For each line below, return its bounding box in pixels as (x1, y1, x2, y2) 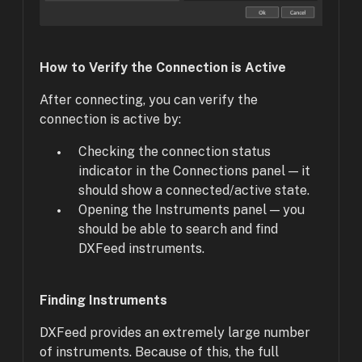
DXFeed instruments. (78, 241, 204, 257)
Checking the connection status (78, 144, 271, 160)
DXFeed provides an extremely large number (40, 325, 310, 341)
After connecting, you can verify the (40, 92, 258, 108)
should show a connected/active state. (78, 183, 309, 199)
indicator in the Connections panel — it (78, 163, 310, 179)
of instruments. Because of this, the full (40, 344, 279, 360)
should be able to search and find (78, 221, 278, 238)
